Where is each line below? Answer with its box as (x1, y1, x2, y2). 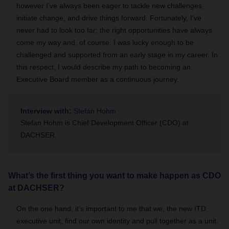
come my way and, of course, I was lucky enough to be (16, 38, 194, 47)
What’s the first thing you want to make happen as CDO (8, 171, 221, 180)
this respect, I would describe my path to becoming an (16, 63, 191, 71)
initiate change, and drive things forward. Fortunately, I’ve (16, 14, 201, 22)
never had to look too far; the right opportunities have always (16, 26, 212, 34)
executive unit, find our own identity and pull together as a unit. (16, 217, 218, 225)
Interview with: (20, 107, 72, 115)
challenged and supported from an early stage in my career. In (16, 51, 218, 59)
